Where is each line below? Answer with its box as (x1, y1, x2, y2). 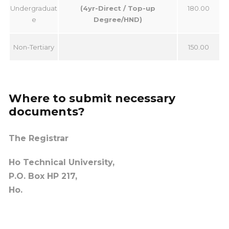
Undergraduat (10, 4, 57, 12)
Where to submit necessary (9, 91, 175, 105)
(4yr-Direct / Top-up (80, 4, 155, 12)
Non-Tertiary (13, 42, 54, 51)
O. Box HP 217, (16, 171, 77, 181)
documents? (9, 104, 85, 119)
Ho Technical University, (9, 157, 114, 167)
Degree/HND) (94, 15, 142, 24)
